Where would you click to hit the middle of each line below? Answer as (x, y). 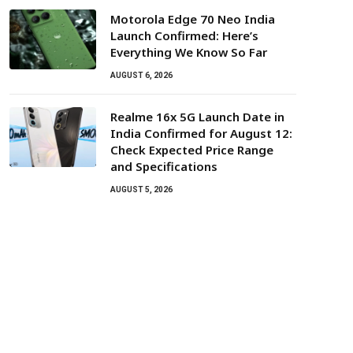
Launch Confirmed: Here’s (184, 35)
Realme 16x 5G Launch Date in (197, 117)
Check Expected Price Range (192, 150)
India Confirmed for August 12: (201, 133)
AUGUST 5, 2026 (141, 190)
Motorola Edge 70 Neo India (193, 19)
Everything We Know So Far (189, 52)
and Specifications (164, 166)
